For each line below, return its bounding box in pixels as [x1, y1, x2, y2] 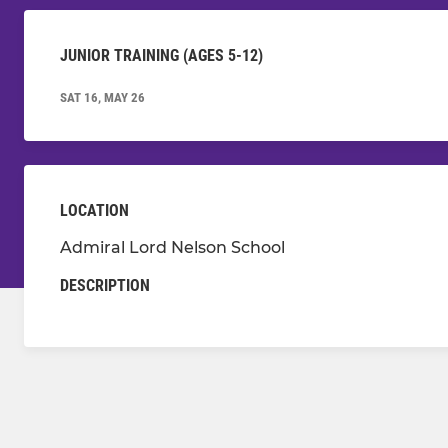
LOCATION [60, 201, 129, 221]
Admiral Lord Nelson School [60, 238, 285, 258]
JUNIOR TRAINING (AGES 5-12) [60, 46, 263, 66]
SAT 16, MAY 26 [60, 90, 145, 106]
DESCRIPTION [60, 276, 150, 296]
